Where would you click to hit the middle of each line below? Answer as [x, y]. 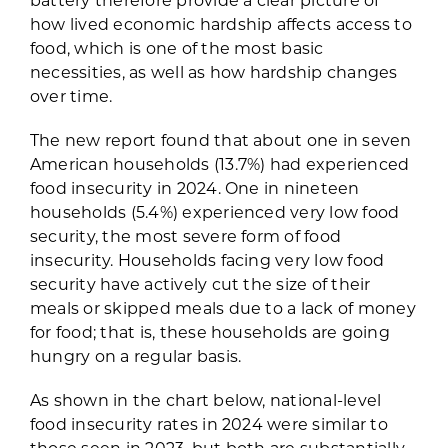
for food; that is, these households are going [209, 331]
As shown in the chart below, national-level [205, 399]
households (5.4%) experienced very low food [214, 211]
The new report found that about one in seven [220, 139]
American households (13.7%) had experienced [219, 163]
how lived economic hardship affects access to [220, 23]
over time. [71, 95]
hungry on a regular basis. [135, 355]
